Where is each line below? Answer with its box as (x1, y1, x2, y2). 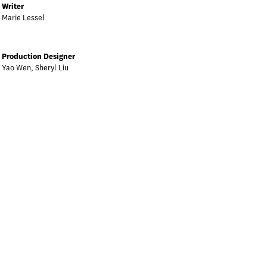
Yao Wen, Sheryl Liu (2, 64, 69, 72)
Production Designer (2, 52, 75, 61)
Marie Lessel (2, 14, 45, 22)
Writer (2, 2, 24, 11)
